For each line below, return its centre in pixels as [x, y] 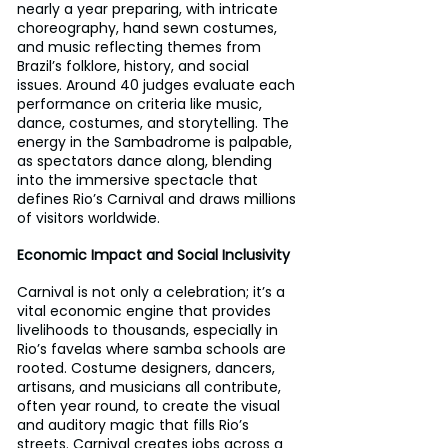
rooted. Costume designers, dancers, [148, 368]
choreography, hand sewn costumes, [149, 28]
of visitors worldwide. [88, 218]
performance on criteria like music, [141, 104]
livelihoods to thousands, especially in [149, 330]
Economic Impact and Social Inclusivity [153, 255]
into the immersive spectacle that [139, 180]
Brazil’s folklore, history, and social [135, 66]
